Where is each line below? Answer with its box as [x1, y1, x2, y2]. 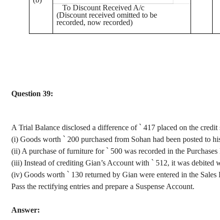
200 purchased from [65, 135, 131, 143]
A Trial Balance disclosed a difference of [11, 123, 139, 132]
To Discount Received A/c [56, 3, 145, 12]
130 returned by [69, 170, 122, 179]
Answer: [11, 206, 40, 214]
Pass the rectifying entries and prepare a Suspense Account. [11, 182, 194, 191]
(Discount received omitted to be [56, 11, 158, 19]
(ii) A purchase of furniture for [11, 147, 106, 155]
